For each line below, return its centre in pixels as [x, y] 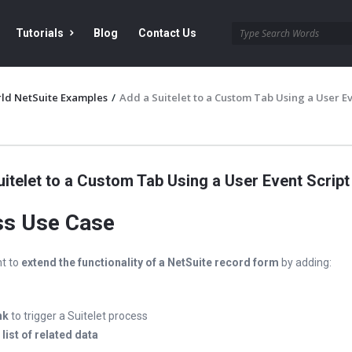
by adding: [305, 262]
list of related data [50, 335]
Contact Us [167, 33]
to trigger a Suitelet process [78, 316]
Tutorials [40, 33]
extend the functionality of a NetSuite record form [150, 262]
